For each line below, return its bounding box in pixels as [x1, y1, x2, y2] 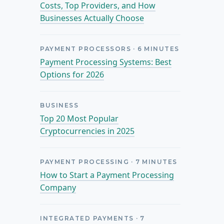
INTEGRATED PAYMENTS [40, 214, 134, 222]
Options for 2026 [40, 68, 104, 80]
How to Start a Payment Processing [40, 169, 174, 180]
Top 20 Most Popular [40, 112, 119, 124]
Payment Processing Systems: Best [40, 56, 172, 67]
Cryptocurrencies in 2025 [40, 125, 135, 136]
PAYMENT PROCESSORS [40, 44, 131, 52]
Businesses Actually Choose [40, 12, 144, 23]
